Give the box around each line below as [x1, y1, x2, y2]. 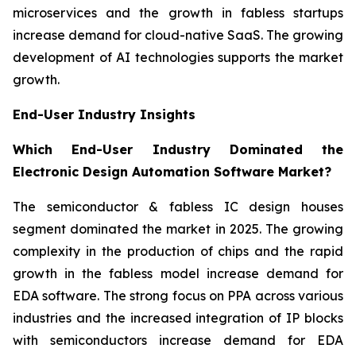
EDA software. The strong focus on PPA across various [13, 288, 343, 304]
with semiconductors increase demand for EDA [13, 332, 343, 349]
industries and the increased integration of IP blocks [13, 310, 343, 327]
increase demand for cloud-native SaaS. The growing [13, 27, 343, 44]
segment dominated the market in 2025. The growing [13, 221, 343, 238]
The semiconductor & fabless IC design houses [13, 199, 343, 215]
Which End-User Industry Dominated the [13, 141, 343, 158]
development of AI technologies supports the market [13, 49, 343, 66]
